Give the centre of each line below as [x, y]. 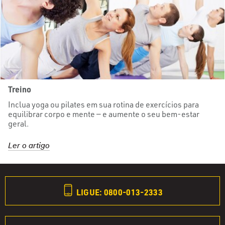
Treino [20, 89]
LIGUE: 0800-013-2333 [119, 192]
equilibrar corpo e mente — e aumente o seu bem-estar [104, 114]
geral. [19, 124]
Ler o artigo [29, 146]
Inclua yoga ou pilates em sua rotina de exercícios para [103, 105]
